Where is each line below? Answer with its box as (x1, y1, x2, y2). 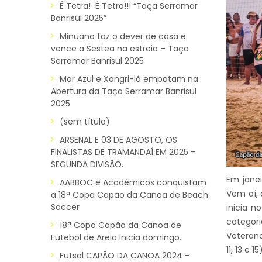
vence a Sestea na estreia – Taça (51, 42, 189, 54)
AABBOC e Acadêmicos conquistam (60, 176, 206, 188)
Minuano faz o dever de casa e (60, 30, 186, 42)
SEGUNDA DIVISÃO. (51, 158, 123, 170)
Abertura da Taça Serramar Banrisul (51, 85, 196, 97)
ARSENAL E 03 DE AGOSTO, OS (60, 133, 177, 146)
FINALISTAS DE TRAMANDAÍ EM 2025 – (51, 146, 196, 158)
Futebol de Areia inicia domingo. (51, 231, 181, 243)
